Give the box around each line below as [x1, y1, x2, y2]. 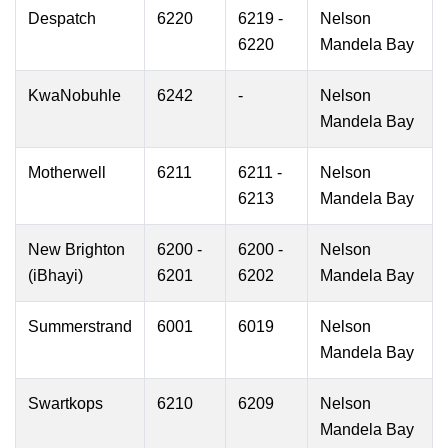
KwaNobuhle [28, 87, 121, 104]
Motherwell [28, 164, 106, 181]
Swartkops [28, 395, 103, 412]
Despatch [28, 10, 96, 27]
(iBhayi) [28, 267, 83, 284]
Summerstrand [28, 318, 132, 335]
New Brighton [28, 241, 125, 258]
